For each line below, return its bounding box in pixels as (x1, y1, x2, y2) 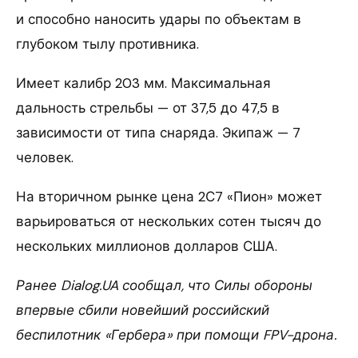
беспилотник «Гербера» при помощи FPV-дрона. (16, 325, 336, 344)
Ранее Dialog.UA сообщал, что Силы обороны (16, 276, 312, 294)
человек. (16, 148, 74, 166)
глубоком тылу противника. (16, 34, 199, 53)
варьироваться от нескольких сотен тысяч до (16, 212, 321, 230)
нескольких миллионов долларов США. (16, 237, 277, 255)
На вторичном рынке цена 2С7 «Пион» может (16, 187, 322, 205)
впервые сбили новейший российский (16, 300, 269, 319)
